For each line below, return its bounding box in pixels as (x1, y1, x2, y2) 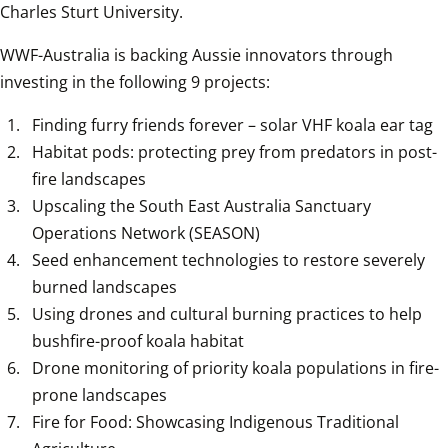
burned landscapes (32, 276, 177, 299)
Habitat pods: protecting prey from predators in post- (32, 141, 437, 164)
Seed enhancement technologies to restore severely (32, 249, 425, 272)
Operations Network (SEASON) (32, 222, 260, 245)
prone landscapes (32, 384, 167, 407)
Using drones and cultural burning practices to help (32, 303, 422, 326)
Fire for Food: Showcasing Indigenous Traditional (32, 411, 399, 434)
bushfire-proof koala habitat (32, 330, 244, 353)
